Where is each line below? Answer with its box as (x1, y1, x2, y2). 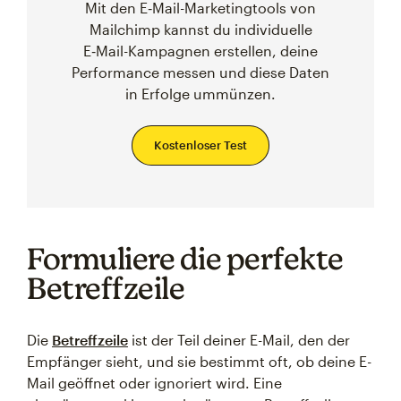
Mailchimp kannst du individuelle (89, 21, 312, 38)
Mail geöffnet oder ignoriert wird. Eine (27, 374, 282, 391)
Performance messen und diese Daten (72, 64, 329, 81)
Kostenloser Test (154, 138, 247, 152)
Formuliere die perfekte (27, 241, 344, 276)
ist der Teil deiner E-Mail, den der (128, 331, 350, 348)
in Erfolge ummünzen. (125, 85, 276, 102)
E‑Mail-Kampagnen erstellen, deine (83, 42, 318, 59)
